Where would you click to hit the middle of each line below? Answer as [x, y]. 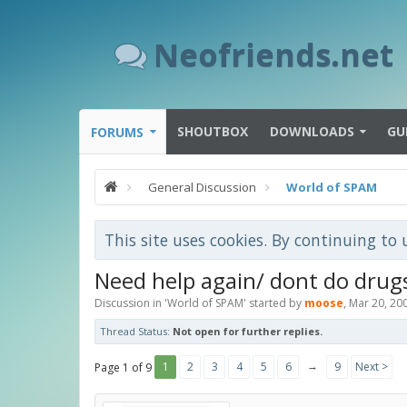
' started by [274, 303]
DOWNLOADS [312, 131]
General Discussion [202, 187]
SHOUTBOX [213, 131]
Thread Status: [135, 331]
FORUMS [117, 132]
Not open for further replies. [248, 331]
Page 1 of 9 [123, 367]
